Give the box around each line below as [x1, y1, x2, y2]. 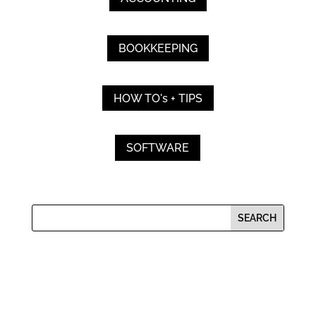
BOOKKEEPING [118, 42, 197, 56]
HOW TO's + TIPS [113, 91, 202, 105]
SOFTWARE [126, 141, 190, 155]
